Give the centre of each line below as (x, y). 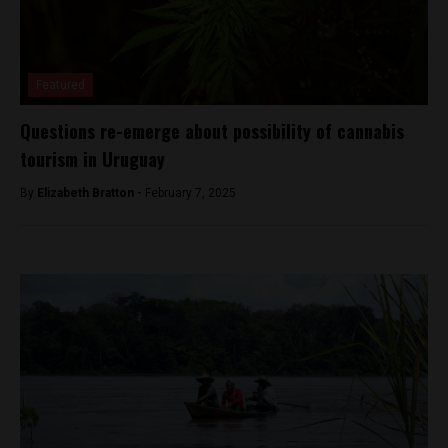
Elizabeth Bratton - (91, 192)
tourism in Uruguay (92, 158)
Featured (60, 84)
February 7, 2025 (190, 192)
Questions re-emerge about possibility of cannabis (212, 130)
